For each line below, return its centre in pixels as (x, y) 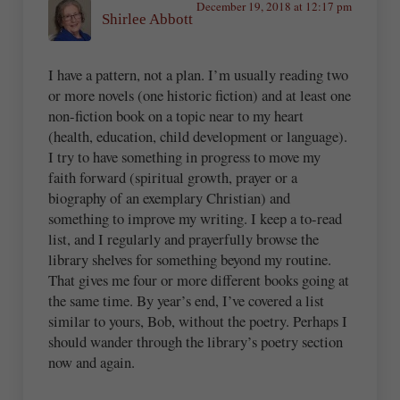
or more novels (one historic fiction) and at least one (200, 95)
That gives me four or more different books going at (199, 279)
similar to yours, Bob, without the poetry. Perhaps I (198, 321)
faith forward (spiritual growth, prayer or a (173, 177)
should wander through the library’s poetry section (196, 341)
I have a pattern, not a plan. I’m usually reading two (199, 74)
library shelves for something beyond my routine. (190, 259)
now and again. (92, 362)
